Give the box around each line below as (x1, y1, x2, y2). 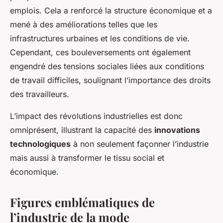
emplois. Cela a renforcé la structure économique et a (10, 5, 212, 15)
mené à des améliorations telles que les (10, 19, 157, 29)
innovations (154, 124, 200, 135)
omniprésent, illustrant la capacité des (10, 124, 154, 135)
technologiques (10, 138, 71, 149)
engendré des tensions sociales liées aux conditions (10, 61, 204, 71)
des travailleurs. (10, 89, 69, 99)
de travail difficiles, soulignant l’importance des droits (10, 75, 211, 85)
